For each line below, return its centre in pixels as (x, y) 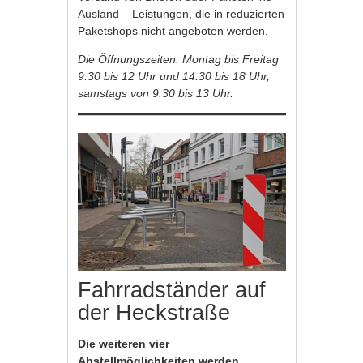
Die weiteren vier (124, 344)
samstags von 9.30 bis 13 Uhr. (156, 93)
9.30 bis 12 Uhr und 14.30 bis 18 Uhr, (174, 76)
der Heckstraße (154, 313)
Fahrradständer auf (172, 290)
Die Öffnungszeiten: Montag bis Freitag (179, 59)
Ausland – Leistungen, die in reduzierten (181, 13)
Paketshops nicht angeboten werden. (173, 30)
